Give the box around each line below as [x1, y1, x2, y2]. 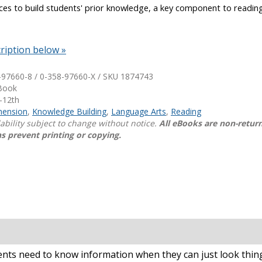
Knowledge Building [32, 106, 106, 117]
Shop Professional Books [22, 16, 147, 30]
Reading [171, 106, 201, 117]
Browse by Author [33, 35, 102, 46]
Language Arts [111, 106, 166, 117]
